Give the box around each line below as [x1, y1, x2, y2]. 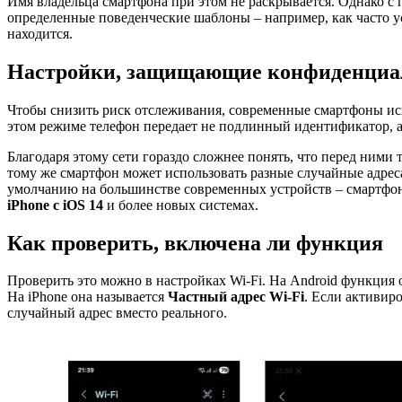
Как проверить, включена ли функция [7, 231, 383, 255]
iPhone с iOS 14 [7, 197, 103, 213]
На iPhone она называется [7, 289, 168, 305]
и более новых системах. [103, 197, 258, 213]
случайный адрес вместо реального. [7, 305, 227, 321]
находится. [7, 25, 73, 41]
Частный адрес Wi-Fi [168, 289, 304, 305]
